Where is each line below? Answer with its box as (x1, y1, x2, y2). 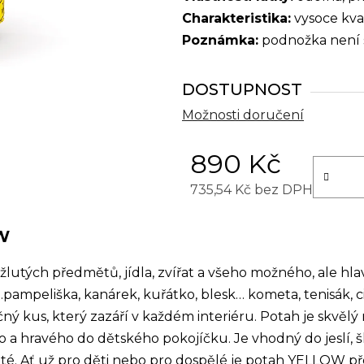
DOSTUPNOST (182, 80, 302, 99)
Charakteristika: (182, 11, 291, 26)
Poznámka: (182, 32, 258, 48)
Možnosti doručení (182, 107, 304, 123)
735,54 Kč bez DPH (190, 182, 313, 197)
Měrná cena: (189, 207, 269, 223)
